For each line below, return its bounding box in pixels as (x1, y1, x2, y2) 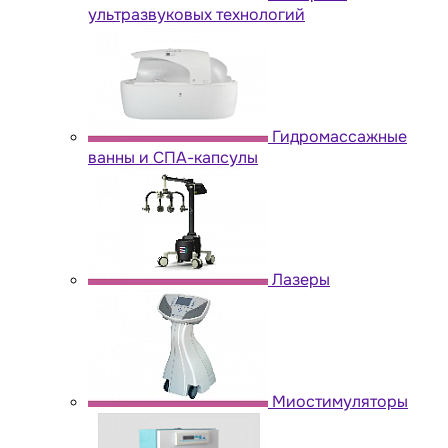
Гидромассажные (272, 125, 407, 147)
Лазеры (272, 268, 330, 290)
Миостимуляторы (272, 390, 408, 412)
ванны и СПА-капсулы (88, 146, 258, 168)
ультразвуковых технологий (88, 3, 305, 25)
